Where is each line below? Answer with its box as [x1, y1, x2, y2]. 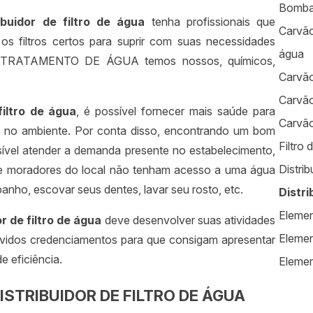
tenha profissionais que [145, 15, 276, 29]
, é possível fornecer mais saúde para [76, 104, 276, 119]
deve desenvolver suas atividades [101, 213, 276, 228]
